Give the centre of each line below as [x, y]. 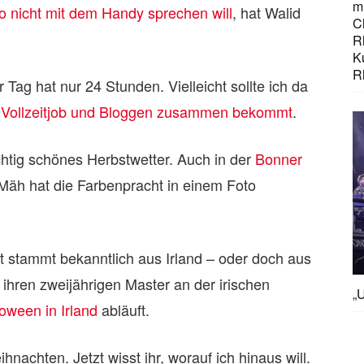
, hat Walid [266, 12]
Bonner [279, 158]
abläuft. [123, 310]
